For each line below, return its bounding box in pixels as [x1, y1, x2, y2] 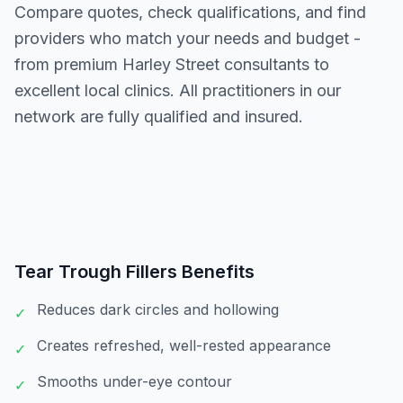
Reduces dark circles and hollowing [37, 300, 279, 318]
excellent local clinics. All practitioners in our [14, 81, 341, 100]
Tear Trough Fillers [14, 261, 177, 282]
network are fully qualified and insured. [14, 107, 303, 126]
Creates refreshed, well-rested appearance [37, 336, 331, 354]
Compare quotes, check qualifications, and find [14, 3, 366, 22]
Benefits [177, 261, 255, 282]
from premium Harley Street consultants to [14, 55, 329, 74]
